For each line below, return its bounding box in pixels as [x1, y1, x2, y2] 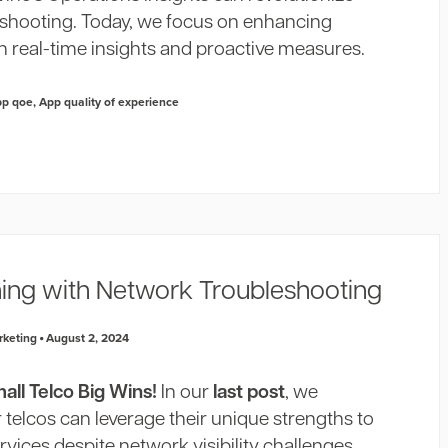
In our [157, 384, 214, 403]
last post [213, 384, 286, 403]
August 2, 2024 [43, 329, 130, 346]
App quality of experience [39, 93, 180, 110]
